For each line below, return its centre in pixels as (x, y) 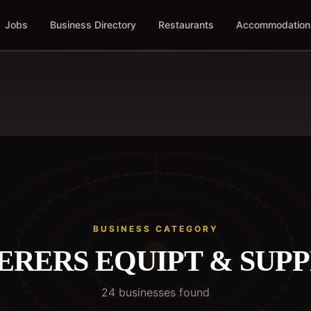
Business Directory (93, 25)
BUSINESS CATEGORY (155, 229)
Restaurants (186, 25)
